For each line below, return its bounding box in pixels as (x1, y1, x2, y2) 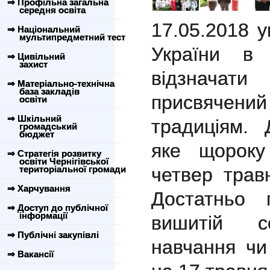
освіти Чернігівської (5, 156, 108, 166)
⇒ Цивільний (7, 51, 65, 61)
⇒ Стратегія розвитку (7, 148, 101, 159)
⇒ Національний (7, 24, 80, 34)
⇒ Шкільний (7, 113, 61, 124)
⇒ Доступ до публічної (7, 202, 108, 213)
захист (5, 59, 48, 69)
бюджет (5, 129, 54, 139)
